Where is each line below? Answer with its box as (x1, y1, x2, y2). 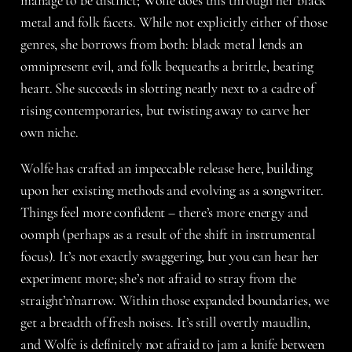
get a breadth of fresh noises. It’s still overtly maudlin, (20, 313, 311, 331)
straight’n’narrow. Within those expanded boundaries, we (20, 291, 329, 309)
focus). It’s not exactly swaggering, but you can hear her (20, 247, 320, 265)
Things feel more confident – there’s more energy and (20, 203, 308, 221)
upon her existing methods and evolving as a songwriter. (20, 181, 324, 199)
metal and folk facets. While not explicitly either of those (20, 13, 328, 31)
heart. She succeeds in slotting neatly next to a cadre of (20, 79, 315, 97)
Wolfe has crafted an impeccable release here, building (20, 159, 313, 177)
